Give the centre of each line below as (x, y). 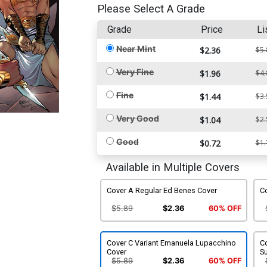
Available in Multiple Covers (173, 167)
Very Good (137, 118)
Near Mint (136, 48)
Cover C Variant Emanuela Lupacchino (171, 243)
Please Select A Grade (151, 9)
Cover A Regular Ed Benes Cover (162, 190)
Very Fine (135, 72)
